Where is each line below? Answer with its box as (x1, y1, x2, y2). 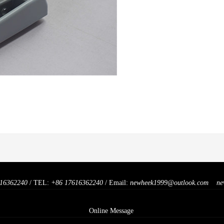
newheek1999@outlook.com (130, 179, 210, 186)
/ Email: (103, 179, 130, 186)
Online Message (88, 207, 133, 214)
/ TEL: (27, 179, 51, 186)
